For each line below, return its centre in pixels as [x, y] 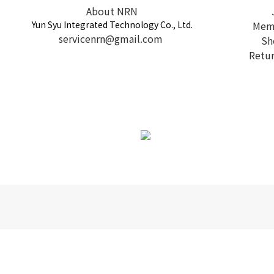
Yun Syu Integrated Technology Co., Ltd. [112, 25]
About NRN [112, 11]
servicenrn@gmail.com [111, 39]
